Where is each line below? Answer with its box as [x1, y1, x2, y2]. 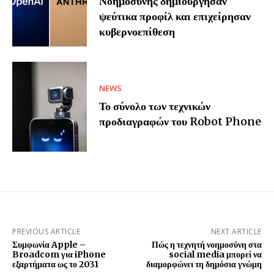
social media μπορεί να [168, 248, 262, 260]
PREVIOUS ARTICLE [12, 226, 80, 237]
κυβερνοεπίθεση [99, 24, 176, 39]
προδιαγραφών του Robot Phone [99, 114, 262, 128]
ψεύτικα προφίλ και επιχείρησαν [99, 9, 251, 24]
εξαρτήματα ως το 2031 [12, 258, 98, 270]
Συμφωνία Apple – [12, 239, 86, 250]
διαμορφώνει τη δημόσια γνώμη [146, 258, 262, 270]
